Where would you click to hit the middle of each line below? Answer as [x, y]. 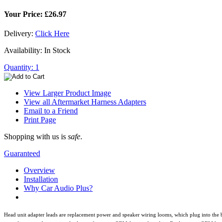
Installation [41, 179]
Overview [39, 170]
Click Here [52, 33]
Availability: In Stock [37, 50]
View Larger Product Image [67, 93]
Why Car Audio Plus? [58, 188]
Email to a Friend [51, 111]
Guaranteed [22, 153]
